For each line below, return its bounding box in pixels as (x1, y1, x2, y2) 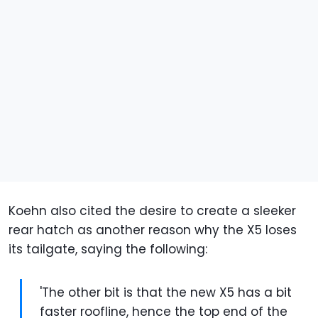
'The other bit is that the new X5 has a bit (40, 283, 292, 301)
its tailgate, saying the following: (9, 240, 207, 258)
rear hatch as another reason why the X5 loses (9, 221, 297, 238)
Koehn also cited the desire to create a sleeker (9, 202, 296, 219)
